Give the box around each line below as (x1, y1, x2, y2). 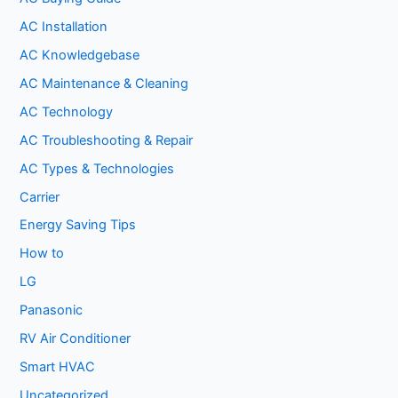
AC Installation (20, 18, 108, 35)
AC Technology (20, 103, 114, 120)
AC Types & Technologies (20, 160, 175, 177)
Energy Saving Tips (20, 217, 137, 234)
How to (20, 245, 65, 262)
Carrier (20, 188, 60, 205)
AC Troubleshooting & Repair (20, 131, 194, 148)
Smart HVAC (20, 359, 96, 376)
